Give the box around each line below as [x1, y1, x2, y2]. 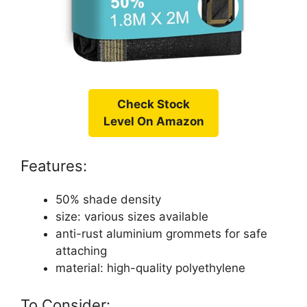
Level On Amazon [103, 114, 204, 129]
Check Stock [117, 97, 190, 112]
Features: [21, 156, 87, 175]
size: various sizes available [56, 209, 208, 223]
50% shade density [56, 192, 161, 206]
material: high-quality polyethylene [56, 260, 245, 275]
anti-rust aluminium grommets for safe [56, 226, 267, 241]
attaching [56, 243, 107, 258]
